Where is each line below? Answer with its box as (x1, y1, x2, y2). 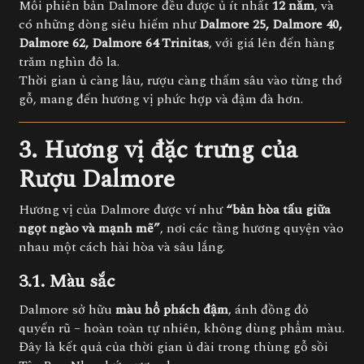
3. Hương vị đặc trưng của (19, 132, 297, 169)
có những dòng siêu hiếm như (19, 15, 199, 34)
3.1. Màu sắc (19, 268, 115, 295)
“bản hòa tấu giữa (226, 200, 331, 219)
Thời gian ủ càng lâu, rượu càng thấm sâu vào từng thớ (19, 71, 342, 90)
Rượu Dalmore (19, 161, 175, 198)
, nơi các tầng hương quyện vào (160, 219, 344, 238)
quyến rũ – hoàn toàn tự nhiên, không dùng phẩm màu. (19, 318, 344, 338)
